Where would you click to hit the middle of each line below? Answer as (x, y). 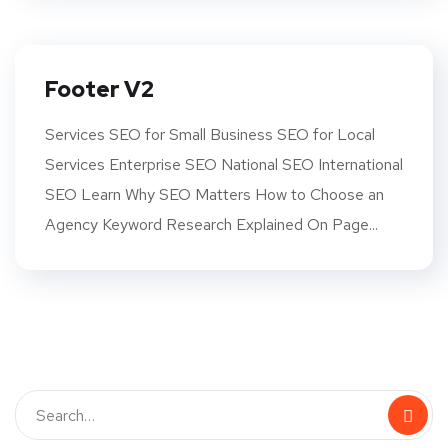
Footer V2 (99, 89)
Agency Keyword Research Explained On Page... (211, 224)
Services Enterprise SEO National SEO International (224, 164)
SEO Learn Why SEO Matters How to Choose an (214, 194)
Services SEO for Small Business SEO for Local (210, 134)
